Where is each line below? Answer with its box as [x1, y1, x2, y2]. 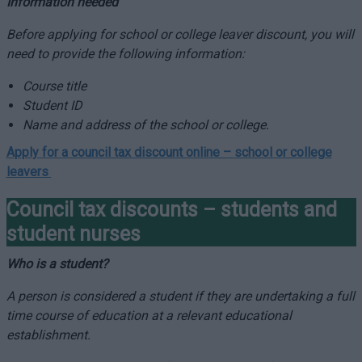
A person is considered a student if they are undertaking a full [6, 288, 355, 304]
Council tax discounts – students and [6, 198, 337, 221]
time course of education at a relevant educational [6, 308, 292, 323]
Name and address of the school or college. [22, 117, 269, 133]
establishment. [6, 327, 90, 343]
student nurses [6, 222, 141, 246]
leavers [6, 164, 52, 179]
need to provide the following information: [6, 46, 245, 61]
